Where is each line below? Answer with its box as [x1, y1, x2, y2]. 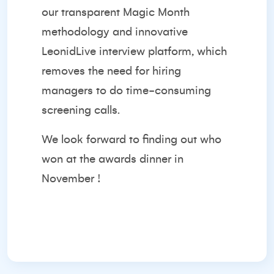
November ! [42, 172, 101, 185]
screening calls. [42, 104, 120, 116]
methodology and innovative [42, 26, 188, 38]
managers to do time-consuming [42, 84, 211, 97]
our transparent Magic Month [42, 6, 190, 18]
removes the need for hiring [42, 65, 181, 77]
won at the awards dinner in [42, 153, 183, 165]
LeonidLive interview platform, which [42, 45, 227, 57]
